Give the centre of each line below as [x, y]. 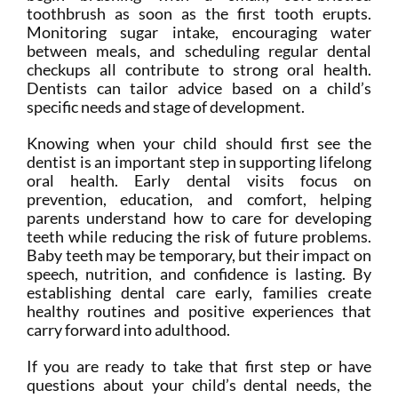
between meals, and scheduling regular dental [199, 51]
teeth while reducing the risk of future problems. [199, 237]
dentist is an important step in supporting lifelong [199, 162]
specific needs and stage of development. [165, 107]
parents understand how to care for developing [199, 218]
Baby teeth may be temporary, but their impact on [199, 255]
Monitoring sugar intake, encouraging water [199, 32]
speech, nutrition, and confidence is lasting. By [199, 274]
